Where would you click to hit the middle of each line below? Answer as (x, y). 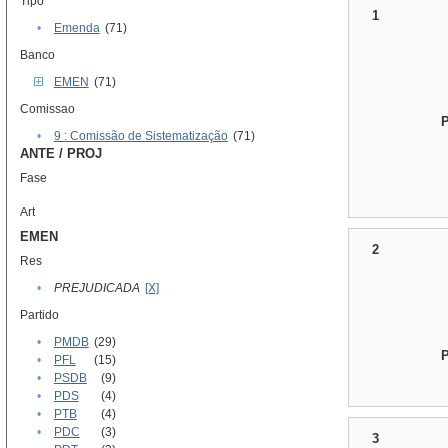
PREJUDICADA (96, 288)
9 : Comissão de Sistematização (140, 136)
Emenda (76, 28)
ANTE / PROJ (60, 153)
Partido (39, 315)
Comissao (47, 109)
